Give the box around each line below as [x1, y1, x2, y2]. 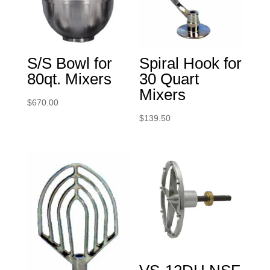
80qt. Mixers [27, 70, 111, 89]
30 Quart [139, 70, 199, 89]
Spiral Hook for [139, 54, 242, 73]
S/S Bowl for [27, 54, 112, 73]
